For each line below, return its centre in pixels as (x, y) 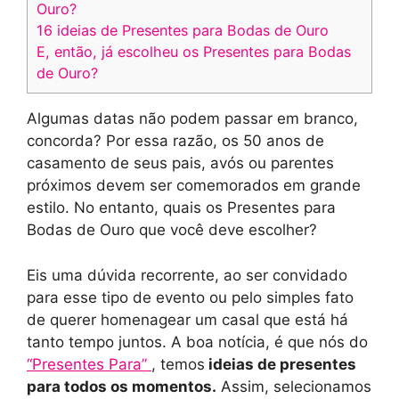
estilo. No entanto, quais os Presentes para (181, 208)
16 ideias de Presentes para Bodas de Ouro (183, 31)
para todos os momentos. (122, 386)
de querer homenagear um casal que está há (187, 319)
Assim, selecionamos (294, 386)
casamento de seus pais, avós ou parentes (180, 163)
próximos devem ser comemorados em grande (194, 186)
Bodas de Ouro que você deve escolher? (172, 230)
